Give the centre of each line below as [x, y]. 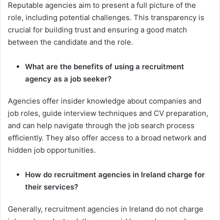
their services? [52, 187]
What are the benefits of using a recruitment [105, 66]
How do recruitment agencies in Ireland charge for [115, 174]
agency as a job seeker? [68, 79]
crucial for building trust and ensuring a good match [97, 29]
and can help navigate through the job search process [101, 125]
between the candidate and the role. [70, 42]
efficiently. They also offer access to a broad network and [107, 137]
